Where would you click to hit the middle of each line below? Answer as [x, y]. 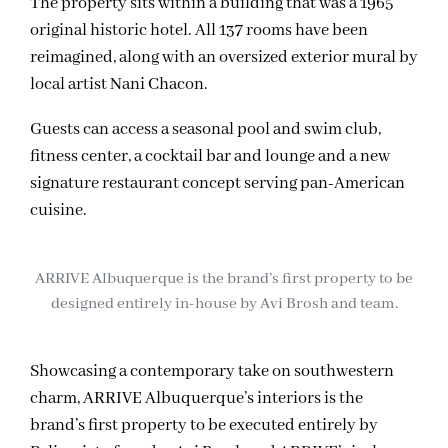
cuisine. [58, 211]
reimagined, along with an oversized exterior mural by [224, 58]
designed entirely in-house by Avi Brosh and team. [224, 304]
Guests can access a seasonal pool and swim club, [205, 130]
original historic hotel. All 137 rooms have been [199, 31]
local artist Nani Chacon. [119, 85]
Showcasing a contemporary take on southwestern [212, 371]
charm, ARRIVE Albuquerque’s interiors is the [196, 398]
